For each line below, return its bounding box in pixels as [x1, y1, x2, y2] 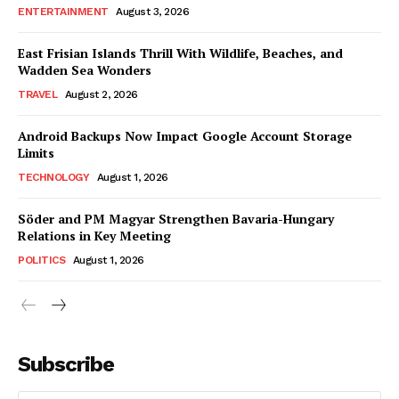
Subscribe [18, 351, 114, 377]
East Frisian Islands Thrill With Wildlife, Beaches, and [18, 44, 343, 61]
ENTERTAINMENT [18, 4, 109, 18]
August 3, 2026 [116, 4, 189, 18]
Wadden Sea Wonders [18, 61, 151, 78]
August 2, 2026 [64, 87, 138, 101]
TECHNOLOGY [18, 170, 89, 183]
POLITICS [18, 253, 65, 266]
